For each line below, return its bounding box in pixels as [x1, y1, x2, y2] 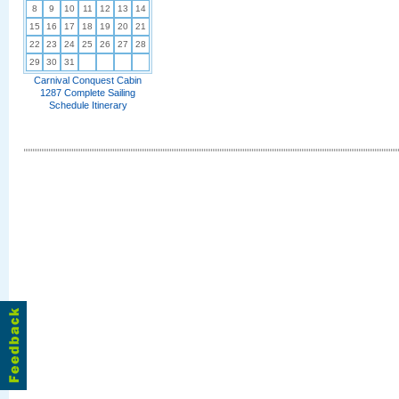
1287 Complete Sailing [40, 87, 135, 98]
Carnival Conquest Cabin [34, 75, 142, 85]
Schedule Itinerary [48, 100, 127, 110]
